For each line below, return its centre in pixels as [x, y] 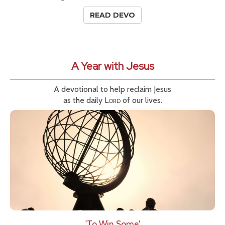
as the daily [84, 100]
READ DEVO [113, 15]
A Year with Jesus [113, 66]
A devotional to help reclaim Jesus [113, 89]
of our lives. [141, 100]
